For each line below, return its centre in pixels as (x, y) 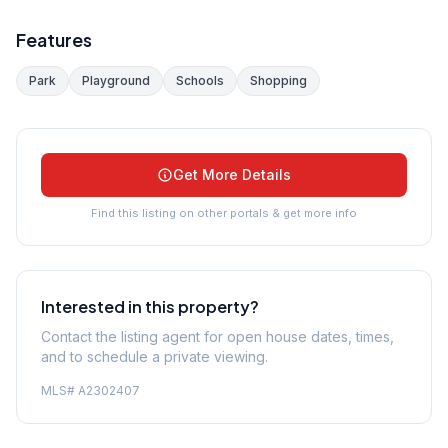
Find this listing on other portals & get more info (224, 213)
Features (54, 40)
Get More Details (232, 175)
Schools (200, 81)
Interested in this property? (150, 307)
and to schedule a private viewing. (154, 357)
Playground (116, 81)
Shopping (278, 81)
